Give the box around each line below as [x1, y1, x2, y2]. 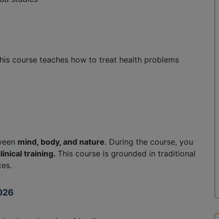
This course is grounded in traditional [58, 148, 196, 158]
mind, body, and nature [18, 136, 105, 147]
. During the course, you [105, 136, 193, 147]
